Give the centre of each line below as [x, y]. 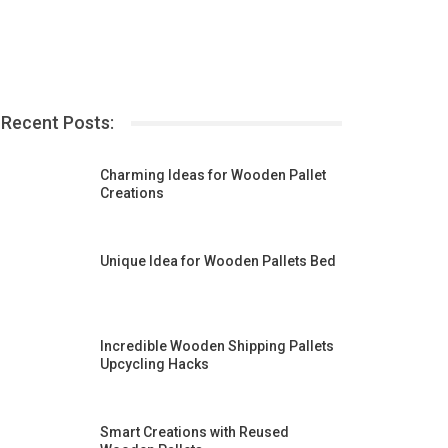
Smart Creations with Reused [194, 431]
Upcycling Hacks [154, 364]
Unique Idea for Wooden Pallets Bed [217, 260]
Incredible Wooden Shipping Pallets [216, 346]
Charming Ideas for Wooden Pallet [212, 175]
